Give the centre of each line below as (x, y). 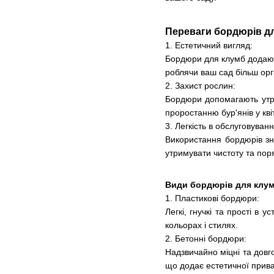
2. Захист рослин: (200, 86)
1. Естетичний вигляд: (209, 46)
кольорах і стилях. (202, 225)
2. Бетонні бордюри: (206, 239)
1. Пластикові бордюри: (212, 198)
